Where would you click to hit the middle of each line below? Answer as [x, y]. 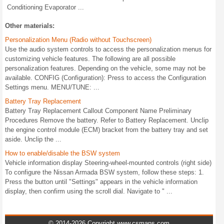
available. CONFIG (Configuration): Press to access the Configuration [105, 77]
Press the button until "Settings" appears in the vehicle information [101, 181]
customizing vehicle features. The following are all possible [90, 58]
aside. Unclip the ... [33, 139]
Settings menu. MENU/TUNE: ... [52, 87]
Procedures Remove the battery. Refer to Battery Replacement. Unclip [107, 120]
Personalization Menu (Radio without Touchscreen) [78, 39]
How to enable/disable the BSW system [62, 153]
